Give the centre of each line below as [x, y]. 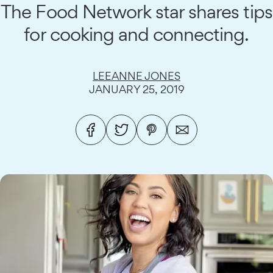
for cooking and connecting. [136, 34]
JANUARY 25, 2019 [136, 89]
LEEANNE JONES [136, 76]
